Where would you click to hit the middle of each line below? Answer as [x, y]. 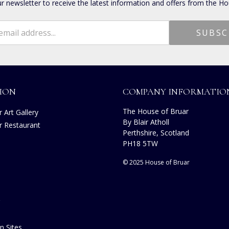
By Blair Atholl [146, 122]
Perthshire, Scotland [156, 133]
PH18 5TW [140, 143]
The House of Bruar [156, 111]
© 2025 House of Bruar [156, 162]
